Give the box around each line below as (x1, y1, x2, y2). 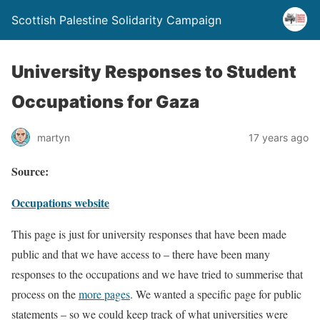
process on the (11, 286, 79, 301)
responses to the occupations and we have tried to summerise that (11, 266, 303, 281)
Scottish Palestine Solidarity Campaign (11, 13, 221, 27)
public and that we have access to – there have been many (11, 246, 270, 261)
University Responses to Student (11, 61, 296, 82)
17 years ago (249, 131, 309, 144)
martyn (37, 131, 70, 144)
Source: (11, 163, 49, 179)
